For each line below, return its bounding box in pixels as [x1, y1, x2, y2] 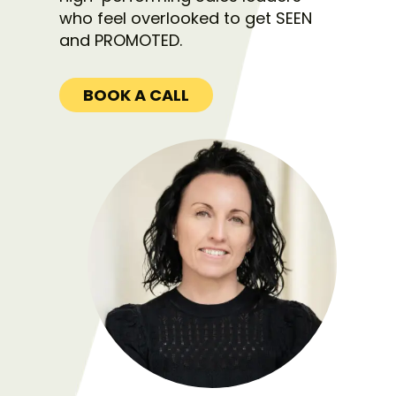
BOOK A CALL [83, 83, 190, 106]
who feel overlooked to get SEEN [59, 7, 313, 30]
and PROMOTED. [59, 29, 183, 52]
